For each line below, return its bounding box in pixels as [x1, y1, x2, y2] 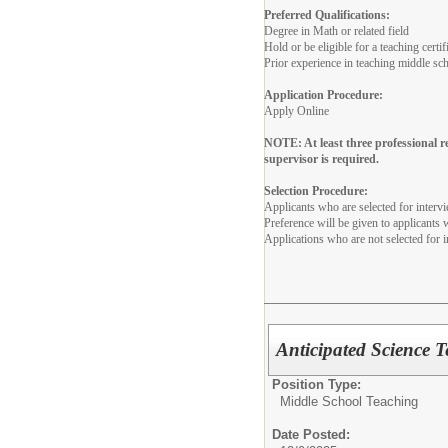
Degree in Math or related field [264, 23, 409, 38]
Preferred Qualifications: [264, 7, 390, 22]
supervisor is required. [264, 151, 379, 166]
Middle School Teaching [280, 393, 418, 409]
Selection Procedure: [264, 183, 368, 198]
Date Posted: [272, 426, 350, 442]
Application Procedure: [264, 87, 383, 102]
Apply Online [264, 103, 329, 118]
